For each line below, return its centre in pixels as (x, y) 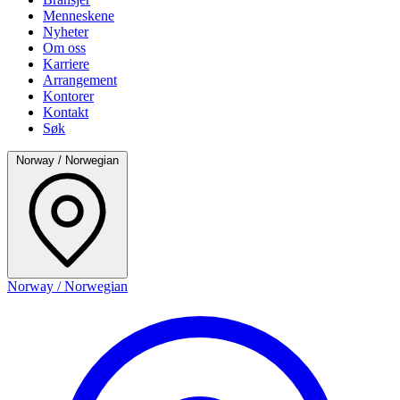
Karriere (66, 63)
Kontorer (68, 96)
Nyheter (66, 31)
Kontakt (66, 112)
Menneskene (79, 15)
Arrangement (80, 79)
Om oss (64, 47)
